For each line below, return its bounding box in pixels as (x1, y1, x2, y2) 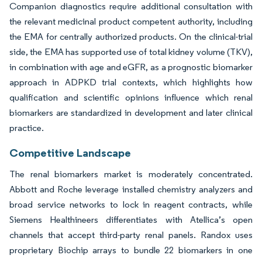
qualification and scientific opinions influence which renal (9, 92, 253, 104)
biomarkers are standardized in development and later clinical (9, 107, 253, 119)
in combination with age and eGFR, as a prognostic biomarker (9, 61, 253, 73)
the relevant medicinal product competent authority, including (9, 16, 253, 27)
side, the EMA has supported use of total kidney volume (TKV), (9, 46, 253, 58)
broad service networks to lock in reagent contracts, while (9, 199, 253, 211)
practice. (9, 122, 44, 134)
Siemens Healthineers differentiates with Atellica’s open (9, 214, 253, 226)
